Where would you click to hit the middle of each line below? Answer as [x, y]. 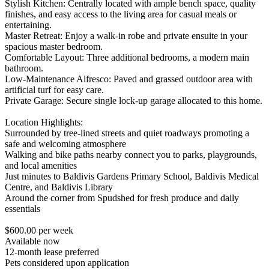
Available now [32, 241]
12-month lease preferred [52, 252]
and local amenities [41, 166]
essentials [23, 209]
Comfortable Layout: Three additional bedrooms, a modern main [127, 58]
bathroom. [24, 68]
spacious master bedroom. [54, 47]
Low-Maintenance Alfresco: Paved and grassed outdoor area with [129, 79]
